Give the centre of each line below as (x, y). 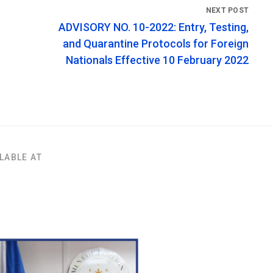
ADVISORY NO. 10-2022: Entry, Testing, (154, 27)
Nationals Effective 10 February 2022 (157, 60)
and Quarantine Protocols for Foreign (156, 43)
